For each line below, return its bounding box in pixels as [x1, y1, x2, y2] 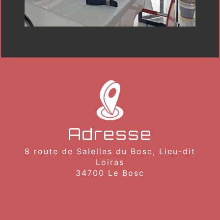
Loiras [96, 157, 124, 167]
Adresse [68, 124, 152, 144]
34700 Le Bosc [76, 167, 144, 178]
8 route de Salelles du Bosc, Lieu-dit [25, 146, 195, 156]
